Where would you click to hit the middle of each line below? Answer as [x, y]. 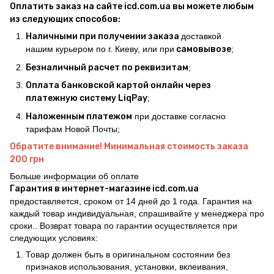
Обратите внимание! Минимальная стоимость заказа [129, 146]
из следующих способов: [65, 20]
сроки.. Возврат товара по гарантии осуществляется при [124, 225]
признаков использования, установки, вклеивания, [127, 266]
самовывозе [203, 50]
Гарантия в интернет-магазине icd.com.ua [104, 188]
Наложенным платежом [79, 116]
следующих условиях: [54, 238]
